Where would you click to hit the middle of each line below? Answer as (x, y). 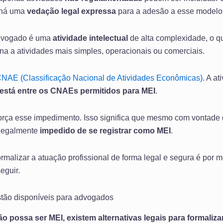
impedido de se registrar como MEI (105, 131)
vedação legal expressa (71, 11)
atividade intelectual (90, 38)
